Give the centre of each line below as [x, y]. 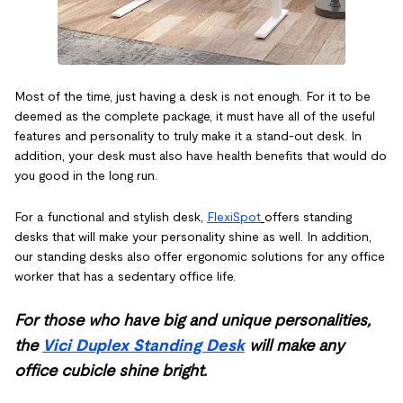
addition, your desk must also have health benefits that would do [201, 156]
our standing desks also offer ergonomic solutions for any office [200, 256]
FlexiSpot [234, 217]
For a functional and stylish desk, [111, 217]
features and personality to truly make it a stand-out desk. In [188, 136]
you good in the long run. [86, 175]
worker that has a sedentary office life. [125, 276]
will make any [295, 345]
